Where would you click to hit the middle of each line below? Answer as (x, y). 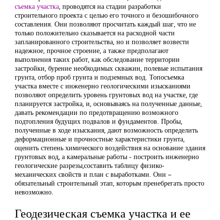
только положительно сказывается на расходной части (95, 33)
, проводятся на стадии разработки (110, 6)
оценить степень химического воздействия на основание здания (110, 148)
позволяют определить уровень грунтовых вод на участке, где (106, 95)
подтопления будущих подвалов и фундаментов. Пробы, (98, 121)
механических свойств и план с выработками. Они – (93, 174)
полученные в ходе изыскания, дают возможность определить (106, 130)
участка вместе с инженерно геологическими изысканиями (103, 86)
